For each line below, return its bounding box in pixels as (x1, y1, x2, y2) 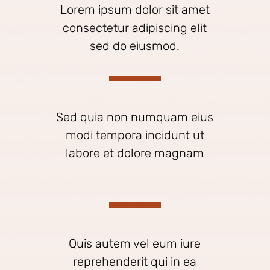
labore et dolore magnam (66, 146, 204, 160)
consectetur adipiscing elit (63, 20, 207, 35)
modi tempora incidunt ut (65, 128, 204, 142)
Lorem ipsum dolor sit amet (60, 2, 210, 17)
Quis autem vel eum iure (69, 236, 201, 251)
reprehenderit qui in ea (73, 254, 197, 269)
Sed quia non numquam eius (56, 110, 214, 124)
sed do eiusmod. (90, 39, 180, 53)
